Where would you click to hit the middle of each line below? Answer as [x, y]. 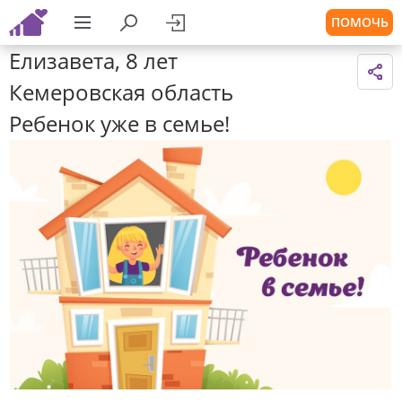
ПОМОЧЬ [359, 22]
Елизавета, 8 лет [93, 61]
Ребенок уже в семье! [119, 123]
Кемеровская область [121, 92]
